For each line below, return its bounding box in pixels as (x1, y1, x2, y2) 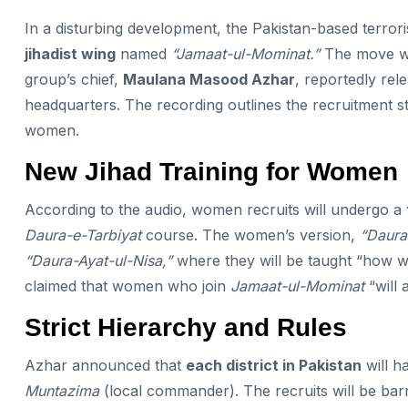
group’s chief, (25, 69, 123, 88)
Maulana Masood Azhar (123, 69, 295, 88)
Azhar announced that (25, 356, 186, 375)
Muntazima (25, 382, 99, 401)
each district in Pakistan (186, 356, 362, 375)
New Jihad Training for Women (25, 157, 398, 186)
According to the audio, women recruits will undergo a (25, 200, 406, 219)
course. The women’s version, (141, 226, 360, 245)
